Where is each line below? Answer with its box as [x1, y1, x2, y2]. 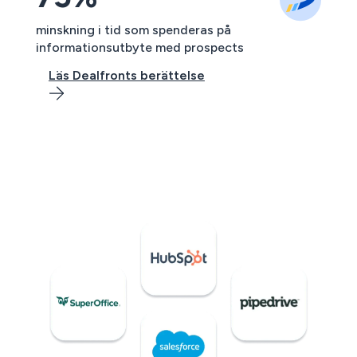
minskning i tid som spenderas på [35, 22, 231, 38]
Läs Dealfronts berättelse [48, 68, 205, 84]
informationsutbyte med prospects [35, 40, 244, 56]
